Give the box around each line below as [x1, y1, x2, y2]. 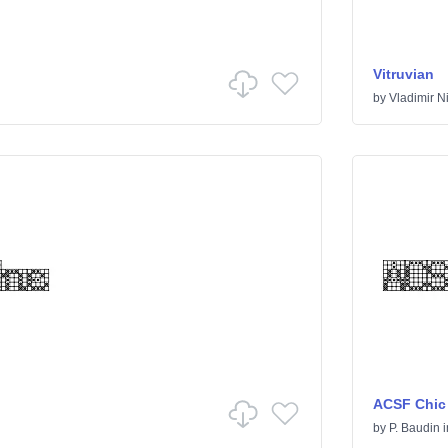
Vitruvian [372, 66, 434, 82]
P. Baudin [388, 421, 440, 435]
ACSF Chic [372, 396, 446, 412]
